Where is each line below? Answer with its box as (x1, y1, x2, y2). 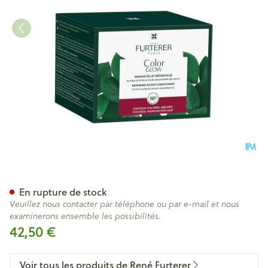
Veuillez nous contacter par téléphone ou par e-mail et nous (10, 198, 239, 210)
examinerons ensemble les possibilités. (10, 210, 161, 222)
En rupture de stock (19, 185, 106, 199)
